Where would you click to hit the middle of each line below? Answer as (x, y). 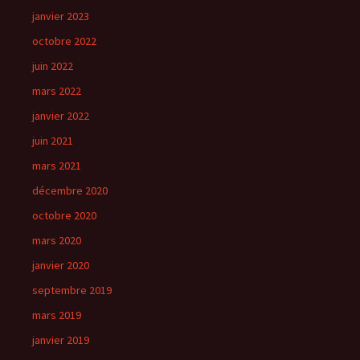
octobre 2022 (64, 41)
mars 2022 (57, 91)
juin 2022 (53, 66)
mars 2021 (57, 166)
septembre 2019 (72, 290)
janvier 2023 (61, 16)
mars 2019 (57, 315)
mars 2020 (57, 240)
